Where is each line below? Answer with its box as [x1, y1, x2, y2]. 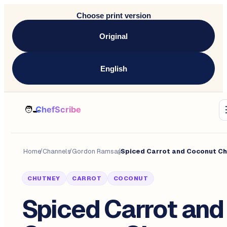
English [100, 64, 127, 73]
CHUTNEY [27, 174, 60, 182]
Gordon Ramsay [71, 147, 122, 155]
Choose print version [76, 11, 151, 20]
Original [99, 31, 128, 41]
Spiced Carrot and [21, 195, 223, 224]
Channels [43, 147, 71, 155]
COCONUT [113, 174, 148, 182]
